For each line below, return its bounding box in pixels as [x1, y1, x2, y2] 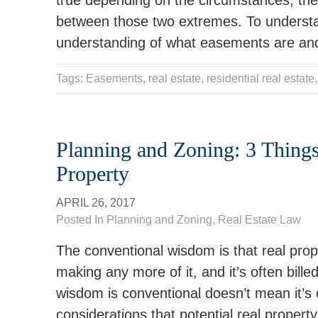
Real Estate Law [218, 214, 301, 226]
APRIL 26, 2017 [56, 197, 136, 209]
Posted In [56, 214, 106, 226]
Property [56, 162, 129, 185]
